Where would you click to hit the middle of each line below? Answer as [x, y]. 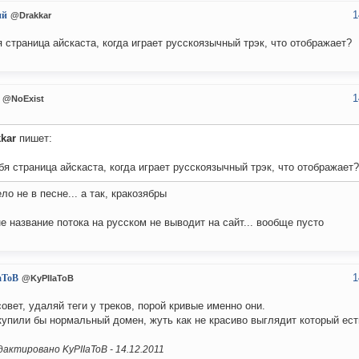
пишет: [34, 139]
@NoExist [23, 99]
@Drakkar [31, 16]
